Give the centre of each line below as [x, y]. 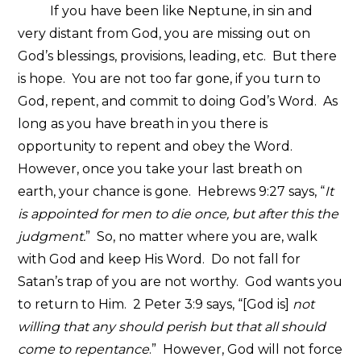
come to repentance [84, 349]
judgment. [52, 236]
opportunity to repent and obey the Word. [156, 146]
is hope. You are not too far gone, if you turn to [170, 78]
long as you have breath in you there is [143, 123]
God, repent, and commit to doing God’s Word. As [178, 101]
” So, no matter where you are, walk [202, 236]
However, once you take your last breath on [160, 168]
